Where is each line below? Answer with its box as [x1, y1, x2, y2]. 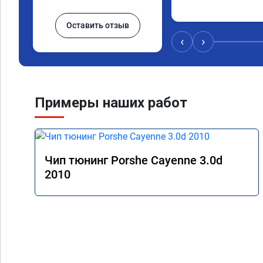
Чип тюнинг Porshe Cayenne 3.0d [45, 153, 222, 167]
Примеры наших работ [35, 95, 187, 111]
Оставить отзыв [66, 21, 129, 30]
